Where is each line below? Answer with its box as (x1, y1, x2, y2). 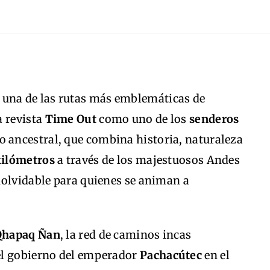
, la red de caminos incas (60, 228, 192, 242)
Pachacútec (140, 248, 202, 262)
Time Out (45, 112, 96, 126)
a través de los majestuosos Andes (54, 153, 240, 167)
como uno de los (96, 112, 190, 126)
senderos (189, 112, 239, 126)
